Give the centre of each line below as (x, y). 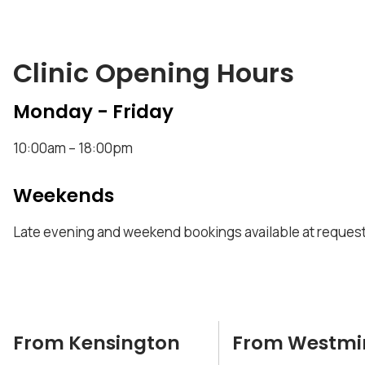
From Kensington (97, 343)
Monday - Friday (93, 112)
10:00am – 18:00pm (73, 148)
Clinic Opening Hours (154, 73)
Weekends (64, 195)
